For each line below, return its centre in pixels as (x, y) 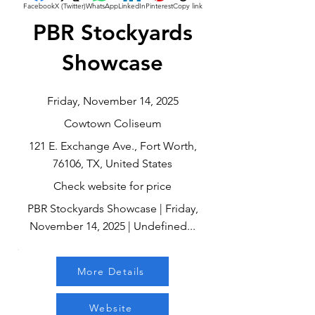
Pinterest (159, 6)
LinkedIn (131, 6)
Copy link (187, 6)
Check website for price (112, 186)
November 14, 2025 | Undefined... (112, 226)
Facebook (39, 6)
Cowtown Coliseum (112, 123)
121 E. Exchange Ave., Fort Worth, (112, 146)
